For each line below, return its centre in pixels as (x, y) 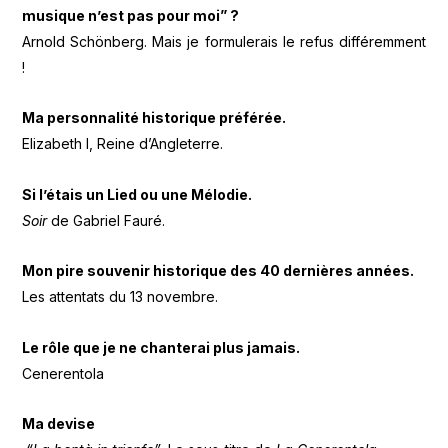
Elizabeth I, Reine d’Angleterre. (125, 143)
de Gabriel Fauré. (106, 220)
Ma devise (59, 423)
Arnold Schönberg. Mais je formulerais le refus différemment (224, 41)
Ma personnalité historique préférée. (156, 117)
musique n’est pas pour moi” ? (132, 15)
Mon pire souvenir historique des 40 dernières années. (220, 270)
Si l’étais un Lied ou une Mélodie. (139, 194)
